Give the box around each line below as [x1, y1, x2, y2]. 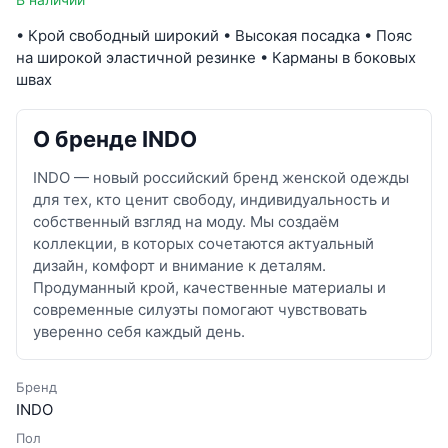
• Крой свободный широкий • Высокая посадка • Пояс [16, 25, 412, 45]
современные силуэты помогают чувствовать [33, 299, 367, 319]
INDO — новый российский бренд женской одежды [33, 167, 409, 187]
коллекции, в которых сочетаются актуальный [33, 233, 374, 253]
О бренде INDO [33, 125, 197, 152]
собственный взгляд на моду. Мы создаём [33, 211, 339, 231]
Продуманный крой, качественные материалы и [33, 277, 386, 297]
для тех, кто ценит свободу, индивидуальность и [33, 189, 390, 209]
